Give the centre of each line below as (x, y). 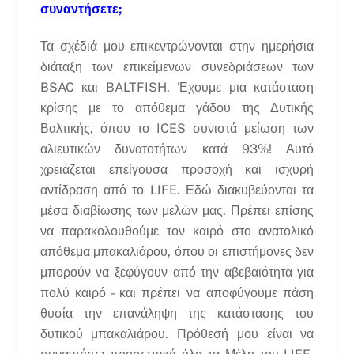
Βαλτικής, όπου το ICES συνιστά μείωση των (177, 128)
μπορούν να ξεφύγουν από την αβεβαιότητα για (177, 272)
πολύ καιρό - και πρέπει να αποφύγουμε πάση (177, 292)
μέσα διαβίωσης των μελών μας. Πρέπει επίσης (177, 210)
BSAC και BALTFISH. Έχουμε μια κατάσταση (177, 87)
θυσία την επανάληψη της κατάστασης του (177, 313)
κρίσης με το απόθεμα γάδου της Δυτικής (177, 107)
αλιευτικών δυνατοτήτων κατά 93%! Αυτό (177, 149)
